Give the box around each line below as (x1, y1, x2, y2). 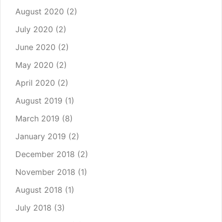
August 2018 (15, 185, 62, 195)
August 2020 (15, 6, 64, 17)
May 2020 (15, 60, 54, 70)
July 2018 (15, 203, 52, 213)
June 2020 (15, 42, 55, 53)
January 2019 (15, 131, 66, 142)
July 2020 (15, 24, 53, 35)
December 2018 (15, 149, 75, 160)
